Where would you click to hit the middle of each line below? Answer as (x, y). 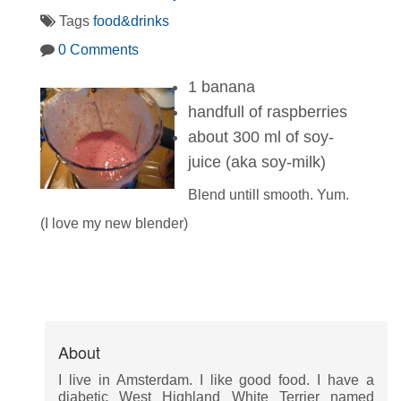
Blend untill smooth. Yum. (269, 194)
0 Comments (98, 50)
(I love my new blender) (114, 223)
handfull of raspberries (268, 112)
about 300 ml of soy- (261, 137)
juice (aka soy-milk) (257, 162)
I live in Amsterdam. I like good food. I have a (216, 380)
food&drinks (131, 21)
